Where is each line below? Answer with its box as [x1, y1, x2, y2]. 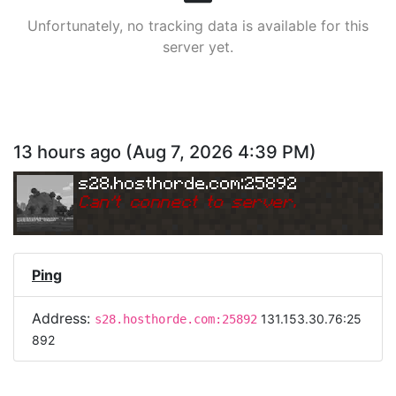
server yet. [163, 37, 233, 56]
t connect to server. [114, 190, 297, 211]
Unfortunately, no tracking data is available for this [27, 16, 369, 34]
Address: [32, 309, 95, 327]
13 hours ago [13, 141, 121, 163]
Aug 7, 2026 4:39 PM [133, 141, 309, 163]
